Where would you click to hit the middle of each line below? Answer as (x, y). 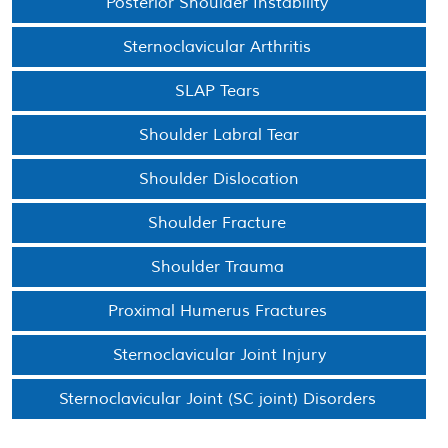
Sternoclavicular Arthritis (219, 47)
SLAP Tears (219, 91)
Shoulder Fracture (219, 223)
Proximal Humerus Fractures (219, 311)
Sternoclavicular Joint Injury (219, 355)
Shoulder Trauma (219, 267)
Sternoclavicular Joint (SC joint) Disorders (219, 399)
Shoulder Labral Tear (219, 135)
